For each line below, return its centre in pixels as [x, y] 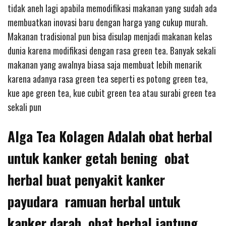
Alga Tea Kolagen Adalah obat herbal [110, 136]
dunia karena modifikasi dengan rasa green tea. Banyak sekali [112, 50]
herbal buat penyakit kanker [86, 179]
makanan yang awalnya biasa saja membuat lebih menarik [105, 65]
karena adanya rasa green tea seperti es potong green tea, [108, 79]
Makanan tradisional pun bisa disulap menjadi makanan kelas [110, 36]
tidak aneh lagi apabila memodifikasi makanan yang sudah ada [112, 8]
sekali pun [24, 107]
